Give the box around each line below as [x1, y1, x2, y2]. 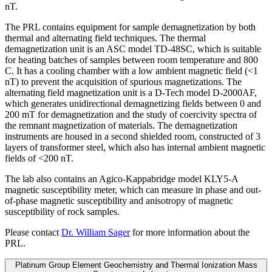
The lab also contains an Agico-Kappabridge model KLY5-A [5, 173, 238, 184]
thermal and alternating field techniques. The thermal [5, 32, 206, 43]
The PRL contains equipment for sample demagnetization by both [5, 21, 256, 32]
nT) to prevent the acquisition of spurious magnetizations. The [5, 76, 242, 87]
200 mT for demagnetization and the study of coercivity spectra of [5, 109, 257, 120]
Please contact [5, 226, 61, 237]
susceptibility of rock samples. [5, 206, 120, 217]
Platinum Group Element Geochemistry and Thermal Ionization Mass [15, 260, 257, 270]
